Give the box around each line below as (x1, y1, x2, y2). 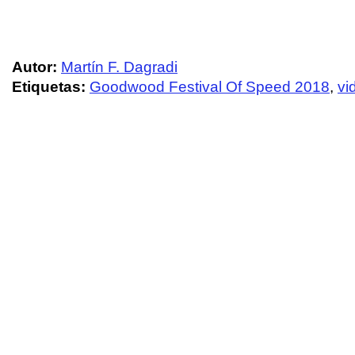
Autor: (12, 59, 57, 76)
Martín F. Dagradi (61, 59, 177, 76)
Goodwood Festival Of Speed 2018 (90, 78, 330, 96)
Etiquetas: (12, 78, 90, 96)
